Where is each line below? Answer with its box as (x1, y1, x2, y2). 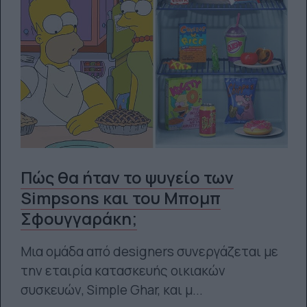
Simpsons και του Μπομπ (20, 187, 221, 210)
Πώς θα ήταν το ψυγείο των (20, 167, 234, 189)
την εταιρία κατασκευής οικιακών (20, 262, 225, 280)
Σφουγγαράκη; (20, 208, 137, 230)
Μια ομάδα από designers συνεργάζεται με (20, 243, 278, 261)
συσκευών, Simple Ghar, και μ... (20, 281, 203, 299)
